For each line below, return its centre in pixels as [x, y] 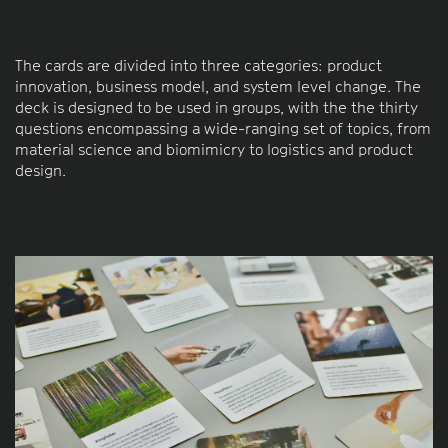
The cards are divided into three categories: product [198, 64]
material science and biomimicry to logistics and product [214, 148]
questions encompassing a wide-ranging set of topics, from [223, 127]
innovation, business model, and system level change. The [218, 85]
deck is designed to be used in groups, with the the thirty [216, 106]
